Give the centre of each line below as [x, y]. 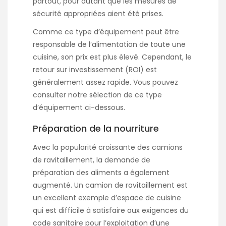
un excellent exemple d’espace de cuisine [107, 198]
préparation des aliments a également [101, 173]
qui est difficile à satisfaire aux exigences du [111, 211]
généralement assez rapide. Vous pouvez [105, 82]
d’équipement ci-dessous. [79, 108]
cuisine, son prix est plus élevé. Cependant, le [112, 57]
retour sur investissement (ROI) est [95, 70]
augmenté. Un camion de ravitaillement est [110, 185]
